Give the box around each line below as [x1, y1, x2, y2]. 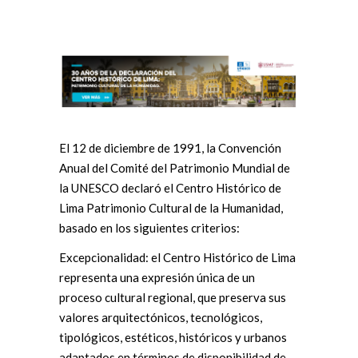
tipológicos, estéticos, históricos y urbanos [59, 329, 287, 344]
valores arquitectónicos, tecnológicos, [59, 309, 262, 324]
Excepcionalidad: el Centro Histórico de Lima [59, 249, 296, 265]
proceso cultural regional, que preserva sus [59, 289, 286, 304]
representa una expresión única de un [59, 269, 255, 284]
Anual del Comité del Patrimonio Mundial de [59, 160, 290, 175]
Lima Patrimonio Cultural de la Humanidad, [59, 200, 283, 215]
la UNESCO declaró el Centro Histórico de [59, 180, 281, 195]
